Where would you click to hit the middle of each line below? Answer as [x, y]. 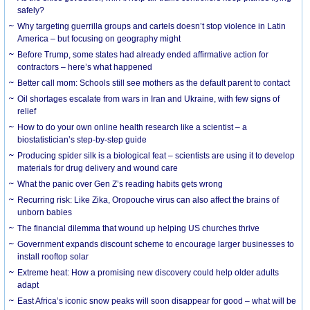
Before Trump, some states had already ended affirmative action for [143, 54]
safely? [31, 10]
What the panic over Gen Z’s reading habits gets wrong [120, 184]
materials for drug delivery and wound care [98, 168]
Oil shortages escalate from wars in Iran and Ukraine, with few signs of [149, 99]
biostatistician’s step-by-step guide [82, 139]
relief [27, 111]
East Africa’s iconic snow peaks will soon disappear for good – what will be [157, 301]
